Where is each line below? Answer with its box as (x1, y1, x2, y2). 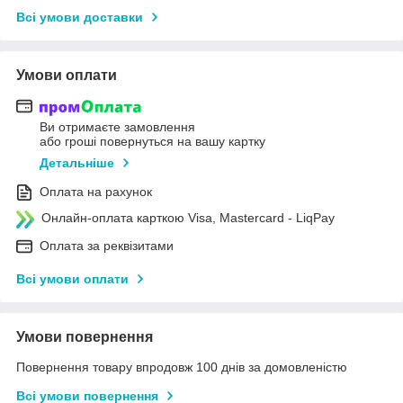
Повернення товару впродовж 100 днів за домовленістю (16, 360, 347, 375)
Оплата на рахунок (40, 184, 152, 200)
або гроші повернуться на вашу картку (40, 134, 265, 149)
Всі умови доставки (16, 9, 143, 24)
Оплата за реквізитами (40, 238, 174, 254)
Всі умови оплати (16, 272, 129, 287)
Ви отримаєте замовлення (40, 120, 195, 135)
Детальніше (40, 156, 114, 171)
